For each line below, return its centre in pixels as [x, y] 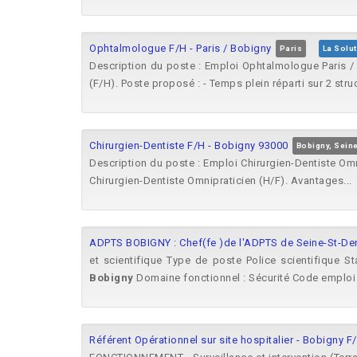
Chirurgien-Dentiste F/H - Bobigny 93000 [189, 145]
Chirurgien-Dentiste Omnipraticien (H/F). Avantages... [221, 180]
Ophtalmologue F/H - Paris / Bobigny [180, 48]
